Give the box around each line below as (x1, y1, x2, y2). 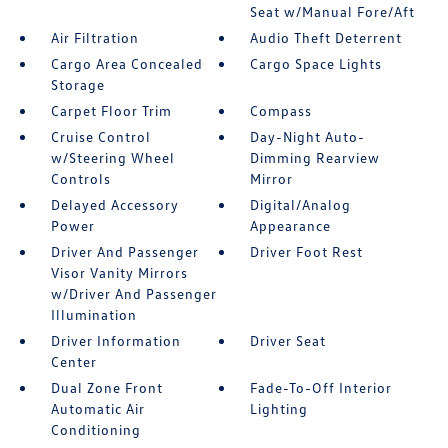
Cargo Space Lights (250, 54, 383, 72)
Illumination (50, 305, 137, 323)
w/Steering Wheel (50, 148, 175, 166)
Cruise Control (50, 127, 151, 145)
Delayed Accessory (50, 195, 179, 213)
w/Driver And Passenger (50, 284, 217, 302)
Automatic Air (50, 399, 145, 417)
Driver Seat (250, 331, 327, 349)
